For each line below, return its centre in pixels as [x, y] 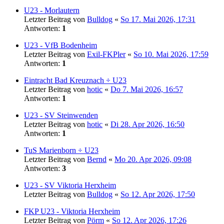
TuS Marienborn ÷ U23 [61, 150]
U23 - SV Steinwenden [61, 115]
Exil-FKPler [106, 54]
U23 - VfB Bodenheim [60, 45]
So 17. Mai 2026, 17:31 [158, 19]
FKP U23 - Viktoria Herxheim [72, 211]
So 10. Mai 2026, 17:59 [171, 54]
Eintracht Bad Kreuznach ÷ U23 [75, 80]
